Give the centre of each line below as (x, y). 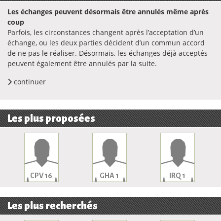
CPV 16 (41, 176)
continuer (29, 82)
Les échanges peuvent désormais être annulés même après (108, 12)
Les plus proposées (51, 118)
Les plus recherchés (53, 206)
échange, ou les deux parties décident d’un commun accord (106, 43)
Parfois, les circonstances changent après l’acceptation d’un (106, 32)
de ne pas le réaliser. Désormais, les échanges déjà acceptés (108, 53)
